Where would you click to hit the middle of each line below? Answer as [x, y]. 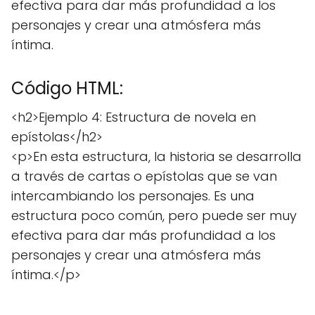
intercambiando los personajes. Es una [133, 196]
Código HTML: [67, 88]
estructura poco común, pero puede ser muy [154, 216]
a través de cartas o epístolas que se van [144, 176]
